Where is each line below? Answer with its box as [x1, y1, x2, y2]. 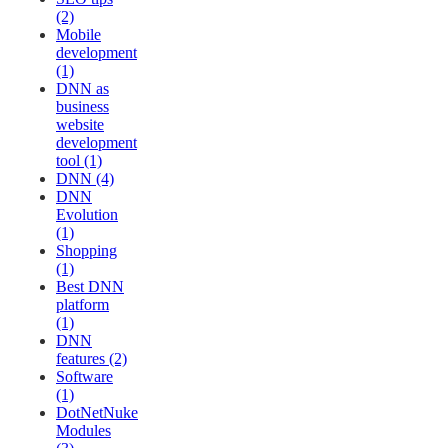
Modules [56, 422, 111, 440]
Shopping [56, 242, 117, 260]
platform [56, 296, 109, 314]
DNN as [56, 80, 109, 98]
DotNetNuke [56, 404, 138, 422]
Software [56, 368, 113, 386]
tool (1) [56, 152, 102, 170]
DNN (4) [56, 170, 114, 188]
